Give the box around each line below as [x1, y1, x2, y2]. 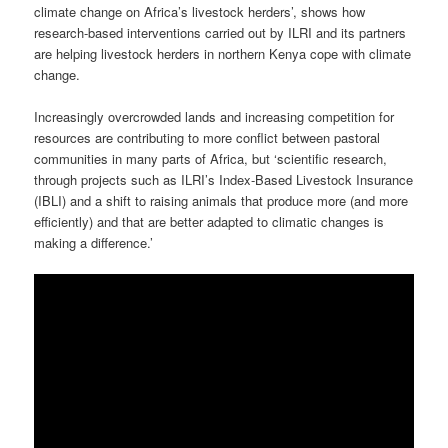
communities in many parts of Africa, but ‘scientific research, [34, 148, 388, 168]
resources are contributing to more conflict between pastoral [34, 127, 381, 147]
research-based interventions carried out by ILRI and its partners [34, 22, 407, 42]
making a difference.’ [34, 232, 154, 252]
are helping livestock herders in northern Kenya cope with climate [34, 43, 412, 63]
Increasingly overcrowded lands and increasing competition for [34, 106, 395, 126]
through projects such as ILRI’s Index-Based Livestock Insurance [34, 169, 414, 189]
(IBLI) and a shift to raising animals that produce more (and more [34, 190, 409, 210]
